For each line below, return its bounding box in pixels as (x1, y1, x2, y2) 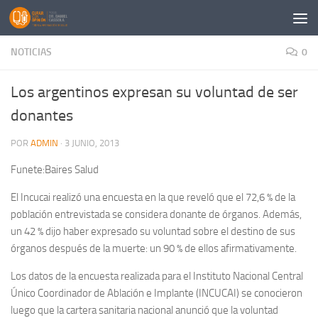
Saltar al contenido (19, 13, 111, 27)
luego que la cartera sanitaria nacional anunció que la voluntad (11, 304, 278, 317)
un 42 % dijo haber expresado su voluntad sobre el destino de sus (11, 225, 295, 238)
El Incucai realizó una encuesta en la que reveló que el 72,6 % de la (11, 191, 295, 204)
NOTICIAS (11, 46, 52, 58)
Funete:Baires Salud (11, 163, 99, 176)
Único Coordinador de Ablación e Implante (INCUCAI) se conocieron (11, 287, 302, 300)
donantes (11, 106, 73, 125)
